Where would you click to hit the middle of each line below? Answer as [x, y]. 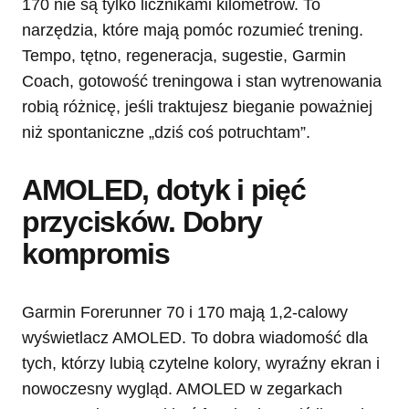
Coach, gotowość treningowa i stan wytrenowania [202, 81]
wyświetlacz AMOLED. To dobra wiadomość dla [195, 337]
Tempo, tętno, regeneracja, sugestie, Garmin [184, 55]
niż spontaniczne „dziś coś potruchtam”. [166, 132]
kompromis [96, 253]
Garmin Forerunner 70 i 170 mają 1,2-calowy [185, 312]
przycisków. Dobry [142, 221]
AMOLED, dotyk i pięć [164, 189]
